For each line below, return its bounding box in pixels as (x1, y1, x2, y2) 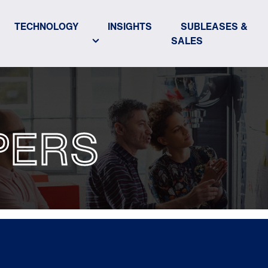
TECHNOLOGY (14, 19, 80, 33)
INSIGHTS (108, 19, 153, 33)
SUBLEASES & (181, 19, 248, 33)
